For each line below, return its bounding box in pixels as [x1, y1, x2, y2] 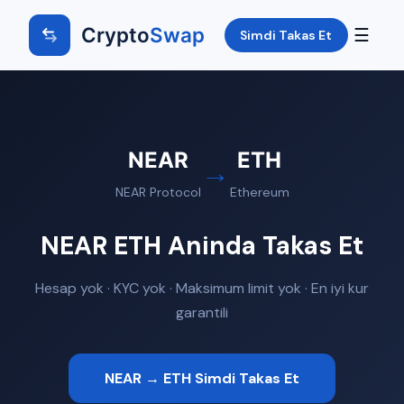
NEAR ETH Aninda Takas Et [41, 229, 363, 262]
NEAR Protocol [115, 184, 201, 200]
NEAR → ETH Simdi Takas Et [105, 368, 299, 388]
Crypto [81, 23, 150, 47]
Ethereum [229, 184, 289, 200]
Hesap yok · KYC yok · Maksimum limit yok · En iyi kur [35, 278, 369, 298]
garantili [176, 302, 228, 322]
